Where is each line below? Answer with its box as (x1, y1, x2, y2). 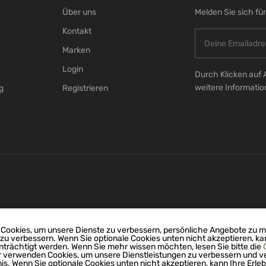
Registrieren (62, 83, 109, 94)
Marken (62, 45, 91, 56)
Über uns (62, 7, 97, 18)
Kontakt (62, 26, 92, 37)
